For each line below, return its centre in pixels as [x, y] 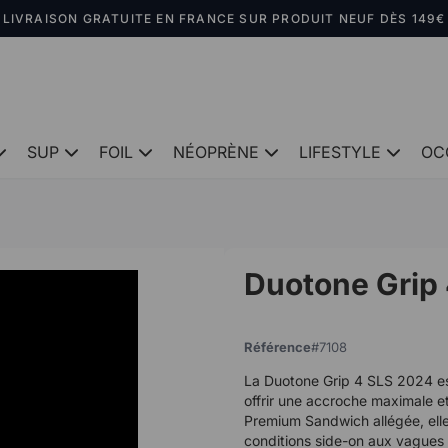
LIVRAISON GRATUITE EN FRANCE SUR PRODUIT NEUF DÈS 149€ [224, 18]
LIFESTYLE [340, 151]
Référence [277, 346]
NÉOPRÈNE [216, 151]
